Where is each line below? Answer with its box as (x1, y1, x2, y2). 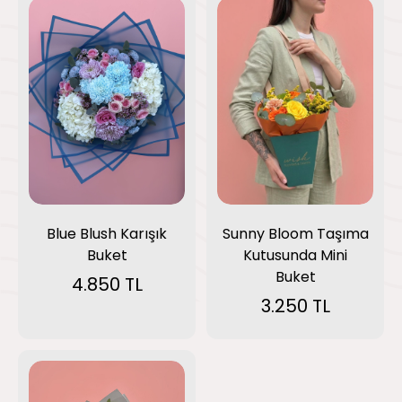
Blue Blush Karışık (47, 223, 167, 245)
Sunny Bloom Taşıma (222, 223, 369, 245)
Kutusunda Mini (243, 245, 347, 267)
